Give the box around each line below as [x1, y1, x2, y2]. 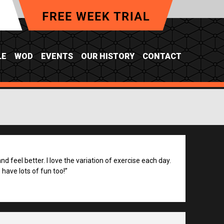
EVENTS [41, 51, 73, 61]
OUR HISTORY [81, 51, 134, 61]
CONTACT [142, 51, 181, 61]
